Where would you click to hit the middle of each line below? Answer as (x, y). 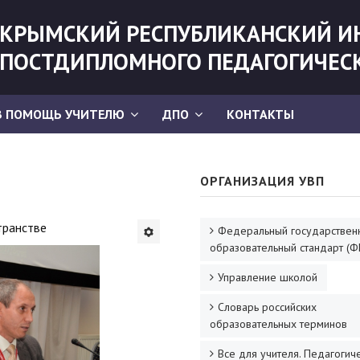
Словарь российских (267, 307)
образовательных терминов (278, 324)
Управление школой (268, 277)
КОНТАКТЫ (260, 114)
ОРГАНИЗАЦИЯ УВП (262, 181)
